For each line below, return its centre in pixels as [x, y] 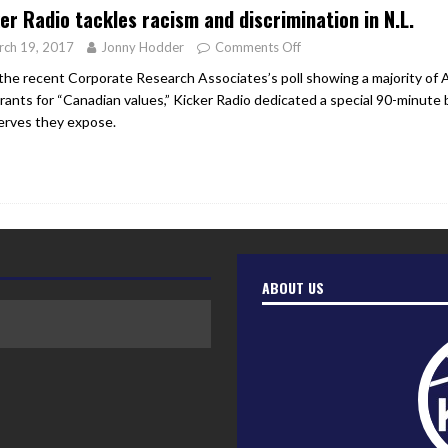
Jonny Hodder [142, 47]
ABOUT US [292, 288]
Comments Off [258, 47]
